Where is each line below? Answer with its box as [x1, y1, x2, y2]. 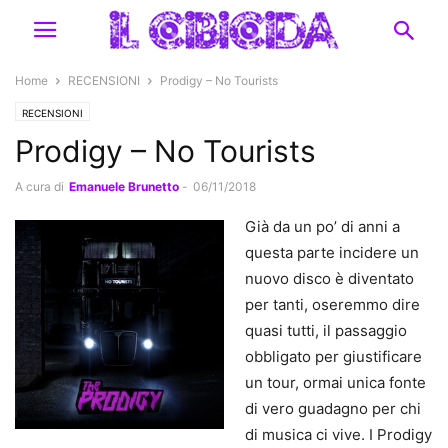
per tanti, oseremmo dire [245, 295, 420, 314]
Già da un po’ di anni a [245, 217, 400, 236]
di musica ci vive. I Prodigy [245, 425, 432, 444]
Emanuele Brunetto [69, 179, 179, 194]
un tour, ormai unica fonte [245, 373, 426, 392]
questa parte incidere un [245, 243, 419, 262]
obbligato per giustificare [245, 347, 422, 366]
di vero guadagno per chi [245, 399, 421, 418]
